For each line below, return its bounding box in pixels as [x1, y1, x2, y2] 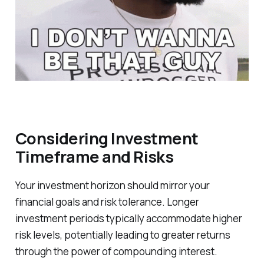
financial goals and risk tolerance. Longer [15, 195, 199, 209]
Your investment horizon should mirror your [15, 179, 210, 193]
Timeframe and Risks [15, 145, 174, 167]
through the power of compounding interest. [15, 245, 217, 259]
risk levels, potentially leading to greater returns [15, 228, 230, 242]
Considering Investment [15, 127, 199, 149]
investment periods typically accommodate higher [15, 212, 242, 226]
